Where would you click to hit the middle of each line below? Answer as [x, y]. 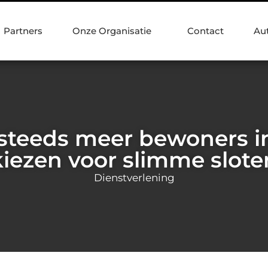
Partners [23, 31]
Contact [205, 31]
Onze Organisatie [112, 31]
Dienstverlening [134, 177]
